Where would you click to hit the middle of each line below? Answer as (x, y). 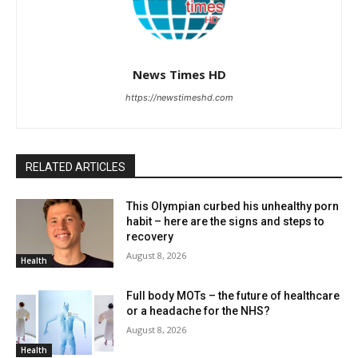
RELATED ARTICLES (76, 167)
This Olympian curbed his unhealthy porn (233, 207)
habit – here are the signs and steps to (226, 222)
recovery (150, 237)
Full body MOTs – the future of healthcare (233, 295)
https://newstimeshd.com (179, 98)
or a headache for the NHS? (199, 310)
